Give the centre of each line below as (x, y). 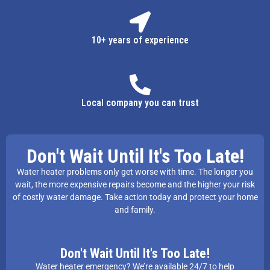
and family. (135, 209)
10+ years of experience (140, 40)
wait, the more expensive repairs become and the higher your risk (135, 184)
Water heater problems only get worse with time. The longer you (135, 171)
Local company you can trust (140, 102)
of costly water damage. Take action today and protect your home (135, 197)
